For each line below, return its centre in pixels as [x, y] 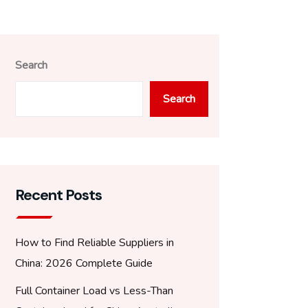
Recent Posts [58, 195]
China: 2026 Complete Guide [84, 263]
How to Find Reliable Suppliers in [95, 243]
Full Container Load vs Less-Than [94, 291]
